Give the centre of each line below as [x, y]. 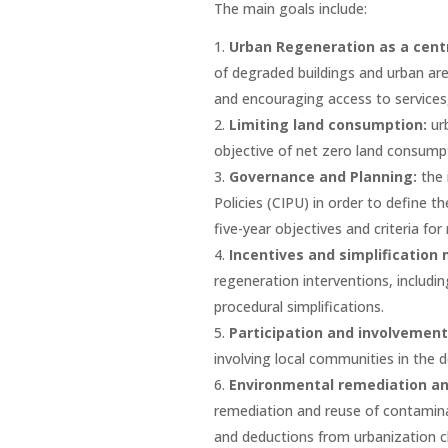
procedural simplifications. [298, 306]
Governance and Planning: [324, 176]
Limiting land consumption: [329, 124]
